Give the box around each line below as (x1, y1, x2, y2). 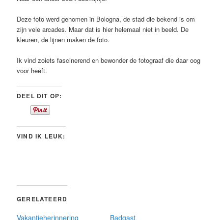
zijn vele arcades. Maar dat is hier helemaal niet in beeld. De (17, 24, 189, 34)
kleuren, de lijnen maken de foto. (17, 34, 110, 44)
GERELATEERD (17, 194, 68, 203)
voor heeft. (17, 65, 48, 75)
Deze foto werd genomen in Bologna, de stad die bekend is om (17, 14, 195, 24)
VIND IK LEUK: (17, 131, 66, 140)
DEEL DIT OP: (17, 91, 62, 100)
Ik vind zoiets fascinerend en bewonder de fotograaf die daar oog (17, 55, 201, 65)
